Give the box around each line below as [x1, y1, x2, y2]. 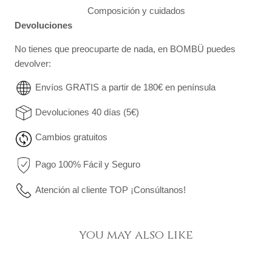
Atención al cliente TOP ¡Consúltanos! [35, 184, 186, 195]
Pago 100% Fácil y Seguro [35, 159, 140, 170]
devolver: [15, 58, 51, 69]
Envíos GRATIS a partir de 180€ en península [35, 82, 216, 93]
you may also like [79, 226, 193, 243]
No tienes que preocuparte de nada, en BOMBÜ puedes [15, 44, 236, 55]
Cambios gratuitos [35, 132, 107, 143]
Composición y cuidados [87, 5, 185, 16]
